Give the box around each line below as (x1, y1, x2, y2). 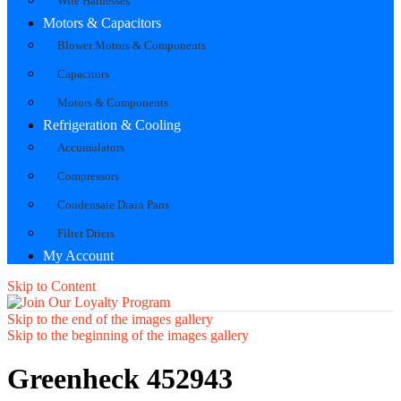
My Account (43, 247, 114, 263)
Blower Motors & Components (57, 38, 206, 52)
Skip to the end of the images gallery (7, 311, 213, 327)
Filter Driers (57, 226, 115, 240)
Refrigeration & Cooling (43, 116, 181, 132)
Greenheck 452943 (7, 363, 233, 396)
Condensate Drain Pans (57, 197, 169, 211)
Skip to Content (7, 277, 96, 294)
